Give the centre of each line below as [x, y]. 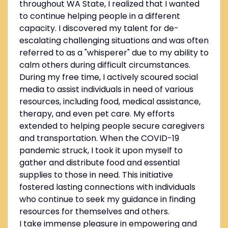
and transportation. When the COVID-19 [99, 138]
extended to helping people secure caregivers [112, 126]
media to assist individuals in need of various [106, 90]
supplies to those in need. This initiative [96, 175]
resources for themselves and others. [94, 212]
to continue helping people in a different [99, 16]
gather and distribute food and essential [99, 163]
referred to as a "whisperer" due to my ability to [114, 53]
